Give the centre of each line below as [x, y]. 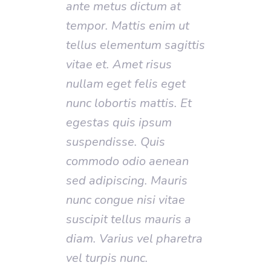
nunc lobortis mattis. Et [129, 103]
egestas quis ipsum [119, 122]
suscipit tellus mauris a [129, 219]
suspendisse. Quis [116, 142]
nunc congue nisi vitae [126, 200]
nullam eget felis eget [126, 83]
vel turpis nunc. [107, 258]
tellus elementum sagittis [135, 45]
